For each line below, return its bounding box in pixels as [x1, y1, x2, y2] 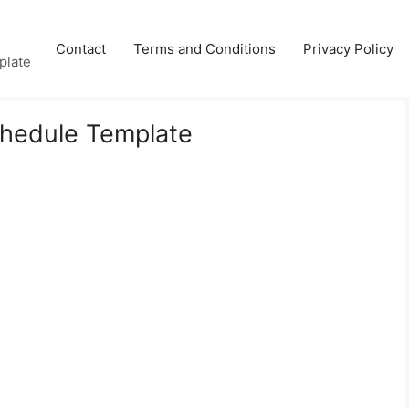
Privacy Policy [303, 39, 393, 58]
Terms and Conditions [133, 39, 276, 58]
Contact [56, 39, 106, 58]
